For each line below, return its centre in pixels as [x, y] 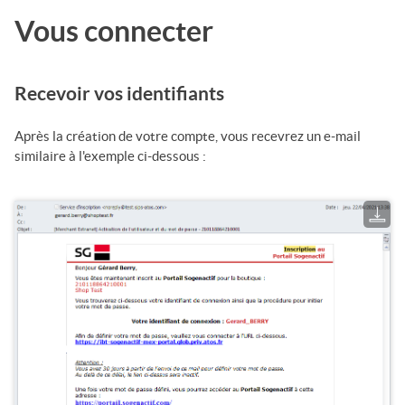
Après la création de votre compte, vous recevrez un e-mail [188, 136]
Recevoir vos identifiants [119, 94]
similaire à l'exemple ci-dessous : [110, 155]
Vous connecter [114, 31]
